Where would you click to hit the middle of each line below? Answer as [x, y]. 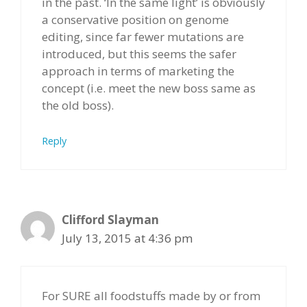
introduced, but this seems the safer [139, 54]
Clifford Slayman [110, 219]
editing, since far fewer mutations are [143, 37]
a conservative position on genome [135, 20]
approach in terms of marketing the [138, 71]
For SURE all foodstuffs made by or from [151, 296]
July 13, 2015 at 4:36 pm [127, 238]
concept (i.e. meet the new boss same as [149, 88]
